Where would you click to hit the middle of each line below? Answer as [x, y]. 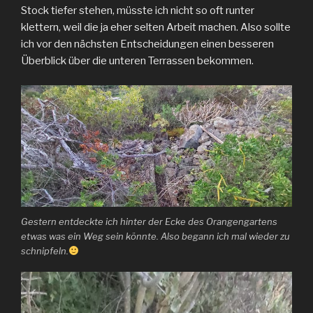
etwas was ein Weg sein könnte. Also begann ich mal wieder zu [155, 236]
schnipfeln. [45, 250]
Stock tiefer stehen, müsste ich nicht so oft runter [138, 11]
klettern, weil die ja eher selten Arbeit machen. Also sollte [156, 28]
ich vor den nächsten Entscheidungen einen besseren [147, 44]
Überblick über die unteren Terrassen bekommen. [137, 61]
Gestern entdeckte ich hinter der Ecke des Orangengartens [149, 221]
